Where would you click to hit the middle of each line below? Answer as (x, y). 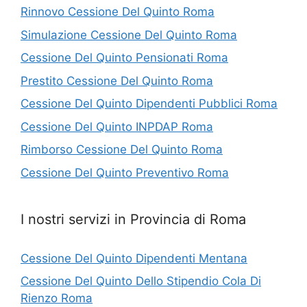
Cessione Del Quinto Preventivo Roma (125, 172)
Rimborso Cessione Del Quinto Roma (122, 149)
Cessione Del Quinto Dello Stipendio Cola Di (141, 281)
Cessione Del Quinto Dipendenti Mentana (134, 258)
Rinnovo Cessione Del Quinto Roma (118, 12)
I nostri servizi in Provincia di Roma (133, 219)
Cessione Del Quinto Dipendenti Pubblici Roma (149, 103)
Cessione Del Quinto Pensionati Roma (124, 58)
